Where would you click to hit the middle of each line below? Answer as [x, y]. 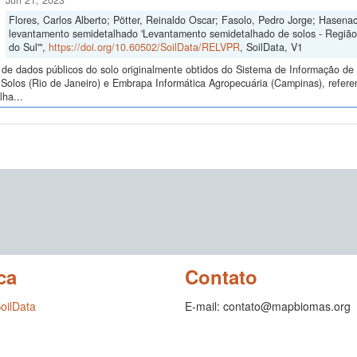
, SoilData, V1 [271, 47]
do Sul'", [28, 47]
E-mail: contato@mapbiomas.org [267, 306]
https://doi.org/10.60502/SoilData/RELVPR [144, 47]
